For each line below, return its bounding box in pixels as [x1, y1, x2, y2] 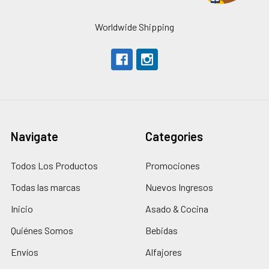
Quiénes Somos [11, 224, 73, 236]
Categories [145, 128, 203, 144]
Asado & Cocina [145, 202, 208, 214]
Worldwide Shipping [95, 20, 174, 32]
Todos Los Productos [11, 159, 98, 171]
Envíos [11, 246, 38, 258]
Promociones [145, 159, 200, 171]
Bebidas [145, 224, 178, 236]
